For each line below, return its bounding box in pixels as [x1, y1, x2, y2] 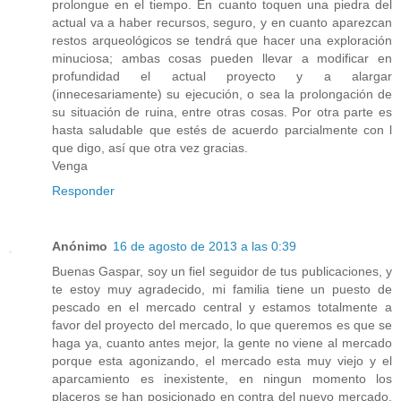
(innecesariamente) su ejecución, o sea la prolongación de [52, 86, 392, 101]
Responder [52, 183, 115, 198]
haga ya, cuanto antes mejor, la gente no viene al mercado [52, 335, 392, 350]
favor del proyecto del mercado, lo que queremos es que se [52, 317, 392, 332]
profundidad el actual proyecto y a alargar [52, 68, 392, 83]
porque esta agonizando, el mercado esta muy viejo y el [52, 353, 392, 368]
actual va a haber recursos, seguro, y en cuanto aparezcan [52, 14, 392, 30]
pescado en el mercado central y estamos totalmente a [52, 299, 392, 314]
